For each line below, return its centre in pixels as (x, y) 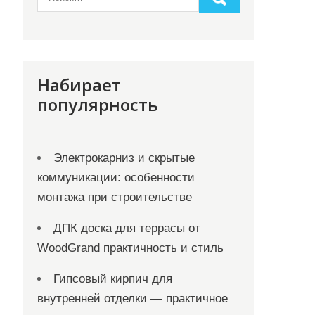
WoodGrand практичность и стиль (131, 248)
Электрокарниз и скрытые (124, 158)
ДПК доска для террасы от (127, 228)
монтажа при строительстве (117, 197)
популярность (98, 104)
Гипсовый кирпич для (113, 279)
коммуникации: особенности (116, 178)
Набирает (79, 85)
